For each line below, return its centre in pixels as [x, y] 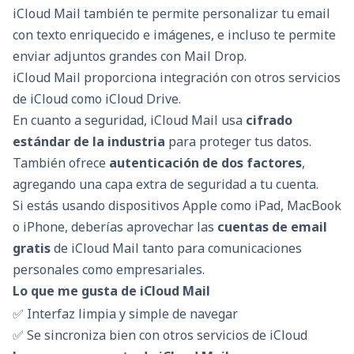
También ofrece [61, 163]
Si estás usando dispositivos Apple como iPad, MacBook [177, 206]
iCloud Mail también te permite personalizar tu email [171, 14]
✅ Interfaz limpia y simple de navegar [125, 313]
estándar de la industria [89, 142]
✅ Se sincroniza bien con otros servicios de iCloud [160, 335]
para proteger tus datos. [238, 142]
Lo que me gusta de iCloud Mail [111, 291]
